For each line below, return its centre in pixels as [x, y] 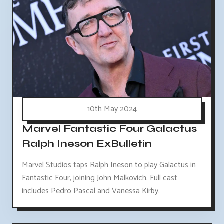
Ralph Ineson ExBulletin [87, 143]
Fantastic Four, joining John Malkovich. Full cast [100, 178]
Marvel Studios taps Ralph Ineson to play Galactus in [109, 165]
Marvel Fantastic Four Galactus [109, 128]
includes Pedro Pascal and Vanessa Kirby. [91, 191]
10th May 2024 [112, 109]
